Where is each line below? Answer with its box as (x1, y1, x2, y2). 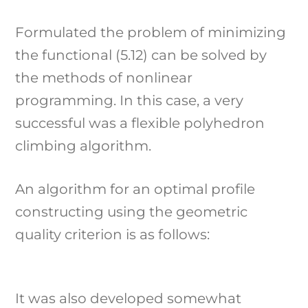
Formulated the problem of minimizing (15, 23, 287, 41)
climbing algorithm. (15, 137, 152, 154)
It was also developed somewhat (15, 289, 242, 307)
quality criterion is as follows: (15, 225, 210, 243)
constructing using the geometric (15, 203, 248, 220)
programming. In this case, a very (15, 91, 244, 109)
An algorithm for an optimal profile (15, 180, 256, 197)
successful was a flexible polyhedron (15, 114, 265, 131)
